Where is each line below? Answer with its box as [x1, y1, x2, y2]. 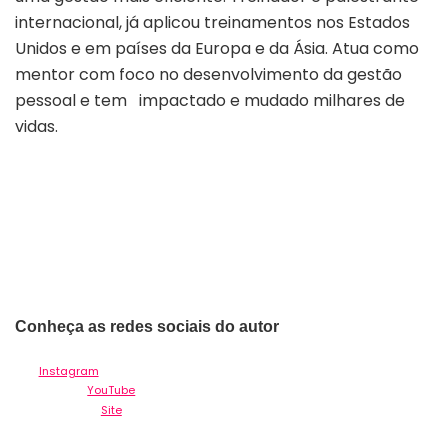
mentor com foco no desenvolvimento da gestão [15, 62, 402, 86]
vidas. [15, 114, 58, 138]
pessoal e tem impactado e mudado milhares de [15, 88, 405, 112]
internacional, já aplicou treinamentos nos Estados [15, 10, 410, 34]
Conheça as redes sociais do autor [15, 317, 279, 335]
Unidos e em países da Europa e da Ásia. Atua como [15, 36, 419, 60]
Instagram [38, 362, 99, 379]
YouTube [87, 382, 136, 399]
